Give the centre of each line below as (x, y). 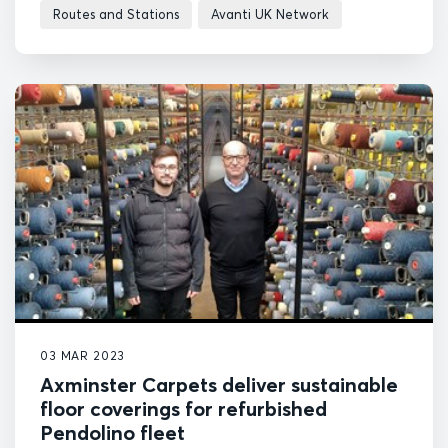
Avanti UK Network (270, 14)
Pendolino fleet (112, 433)
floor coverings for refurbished (183, 409)
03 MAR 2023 (83, 356)
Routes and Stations (116, 14)
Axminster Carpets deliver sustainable (219, 385)
